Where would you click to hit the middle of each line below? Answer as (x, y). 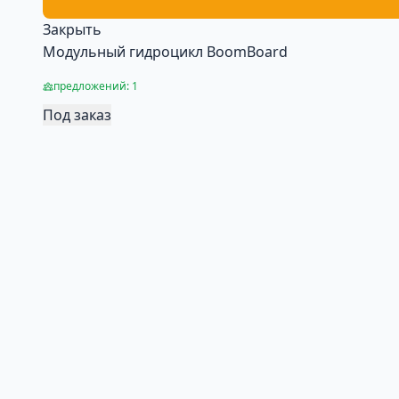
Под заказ (77, 115)
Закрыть (72, 29)
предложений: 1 (96, 86)
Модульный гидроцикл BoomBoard (165, 52)
